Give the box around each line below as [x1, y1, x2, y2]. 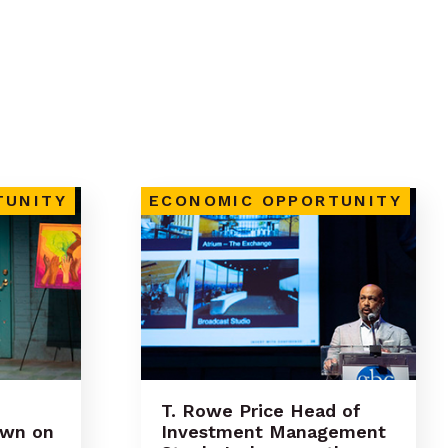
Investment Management [161, 421, 386, 443]
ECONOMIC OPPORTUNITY [149, 190, 402, 210]
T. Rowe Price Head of [161, 400, 361, 422]
